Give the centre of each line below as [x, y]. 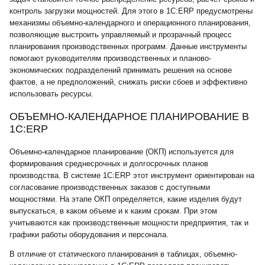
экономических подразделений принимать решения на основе [121, 70]
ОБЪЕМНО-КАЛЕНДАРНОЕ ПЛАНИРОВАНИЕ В [129, 117]
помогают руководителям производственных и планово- [110, 58]
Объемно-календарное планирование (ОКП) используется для [122, 152]
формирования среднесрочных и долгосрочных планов [109, 164]
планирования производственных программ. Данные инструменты [128, 46]
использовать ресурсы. [51, 94]
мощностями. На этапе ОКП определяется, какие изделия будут [126, 199]
